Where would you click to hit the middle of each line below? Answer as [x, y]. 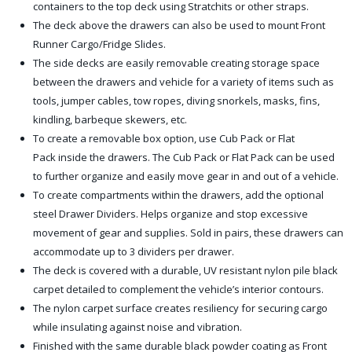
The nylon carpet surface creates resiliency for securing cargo [180, 308]
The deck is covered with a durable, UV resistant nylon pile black [185, 270]
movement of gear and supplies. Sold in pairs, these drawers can [188, 233]
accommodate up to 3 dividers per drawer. [134, 251]
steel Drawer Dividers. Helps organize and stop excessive [170, 214]
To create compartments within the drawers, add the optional [178, 195]
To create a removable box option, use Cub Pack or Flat [164, 138]
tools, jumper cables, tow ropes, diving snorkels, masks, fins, [176, 101]
